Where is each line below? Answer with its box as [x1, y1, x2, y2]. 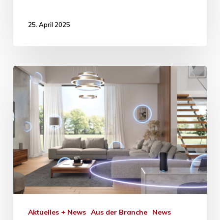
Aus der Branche [95, 207, 147, 217]
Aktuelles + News [32, 207, 86, 217]
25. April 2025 [27, 21, 70, 29]
